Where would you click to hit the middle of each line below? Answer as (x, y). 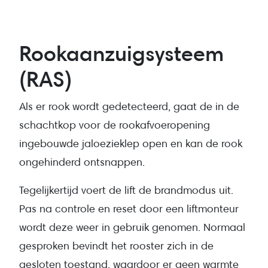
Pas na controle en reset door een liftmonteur (129, 209)
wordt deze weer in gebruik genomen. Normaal (132, 227)
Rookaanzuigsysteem (121, 54)
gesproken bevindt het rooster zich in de (116, 246)
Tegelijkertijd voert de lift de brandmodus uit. (126, 190)
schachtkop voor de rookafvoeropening (115, 125)
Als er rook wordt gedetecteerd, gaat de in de (129, 106)
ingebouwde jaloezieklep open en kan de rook (131, 144)
